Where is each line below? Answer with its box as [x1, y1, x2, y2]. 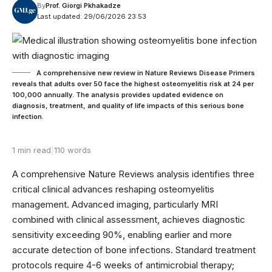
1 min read [12, 144, 51, 155]
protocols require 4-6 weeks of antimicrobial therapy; [12, 259, 234, 271]
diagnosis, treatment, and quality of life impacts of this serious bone [12, 101, 244, 110]
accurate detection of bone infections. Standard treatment [12, 243, 256, 256]
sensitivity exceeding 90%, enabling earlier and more [12, 228, 232, 240]
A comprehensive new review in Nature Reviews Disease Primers [36, 68, 255, 77]
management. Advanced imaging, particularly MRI [12, 198, 218, 210]
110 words [54, 144, 91, 155]
